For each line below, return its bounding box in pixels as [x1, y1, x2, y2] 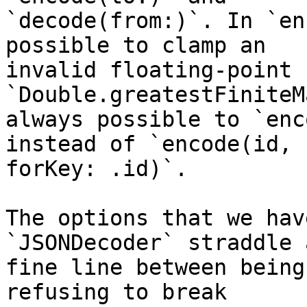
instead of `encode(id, [5, 132, 305, 157]
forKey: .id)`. [5, 156, 188, 182]
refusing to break [5, 280, 240, 305]
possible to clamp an [5, 33, 279, 58]
